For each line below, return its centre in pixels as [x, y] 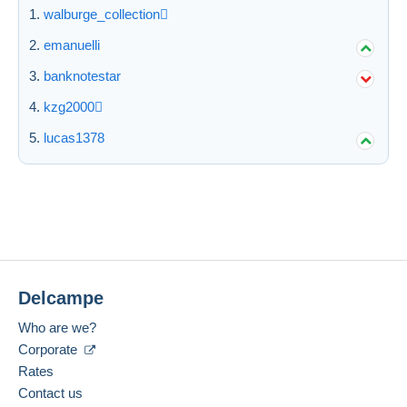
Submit [203, 30]
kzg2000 [69, 106]
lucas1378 [74, 137]
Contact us [50, 392]
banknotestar [82, 75]
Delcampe [61, 298]
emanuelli [72, 45]
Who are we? [57, 327]
